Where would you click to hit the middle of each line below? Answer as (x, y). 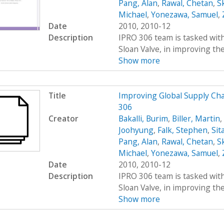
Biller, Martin (196, 119)
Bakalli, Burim (143, 119)
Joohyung (136, 130)
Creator (63, 119)
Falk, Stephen (182, 130)
